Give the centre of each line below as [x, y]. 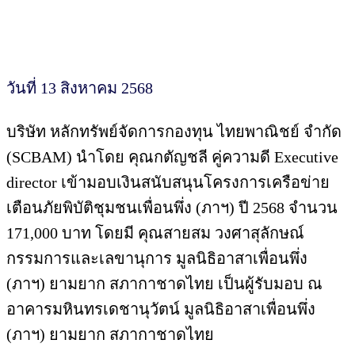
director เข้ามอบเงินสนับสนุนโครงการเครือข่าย [168, 182]
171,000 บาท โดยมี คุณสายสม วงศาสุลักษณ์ [155, 233]
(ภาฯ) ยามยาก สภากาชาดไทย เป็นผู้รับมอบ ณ [164, 283]
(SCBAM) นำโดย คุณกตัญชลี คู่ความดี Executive [172, 157]
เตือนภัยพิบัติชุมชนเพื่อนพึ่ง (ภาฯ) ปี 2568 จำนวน [172, 207]
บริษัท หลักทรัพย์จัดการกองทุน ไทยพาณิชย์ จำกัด [174, 131]
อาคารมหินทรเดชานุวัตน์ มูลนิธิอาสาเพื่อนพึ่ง [161, 309]
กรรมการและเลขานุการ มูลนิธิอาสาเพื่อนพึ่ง [157, 258]
